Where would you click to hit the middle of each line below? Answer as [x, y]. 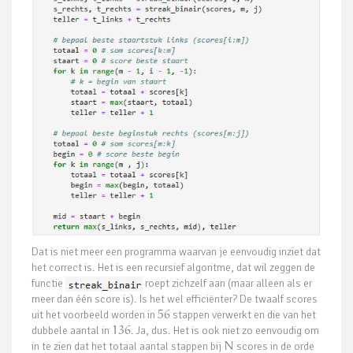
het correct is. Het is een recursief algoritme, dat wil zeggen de [173, 267]
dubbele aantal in [72, 330]
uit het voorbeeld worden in [95, 314]
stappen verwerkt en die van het [243, 314]
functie [48, 283]
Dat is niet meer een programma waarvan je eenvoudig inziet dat [176, 251]
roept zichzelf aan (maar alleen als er [227, 283]
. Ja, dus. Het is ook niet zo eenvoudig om [225, 330]
